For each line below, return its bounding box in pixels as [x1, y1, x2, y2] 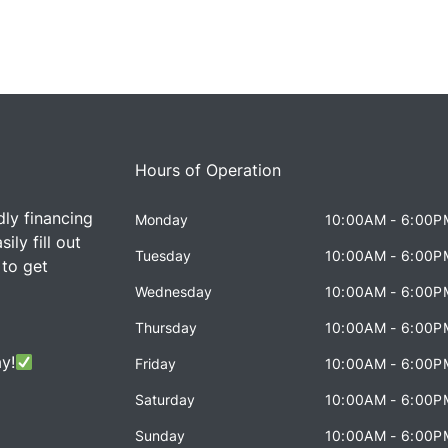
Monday [135, 211, 189, 228]
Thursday [135, 319, 198, 336]
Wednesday [135, 283, 213, 300]
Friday [135, 355, 177, 372]
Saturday [135, 391, 196, 408]
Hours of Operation [135, 160, 282, 180]
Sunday [135, 427, 186, 444]
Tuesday [135, 247, 192, 264]
